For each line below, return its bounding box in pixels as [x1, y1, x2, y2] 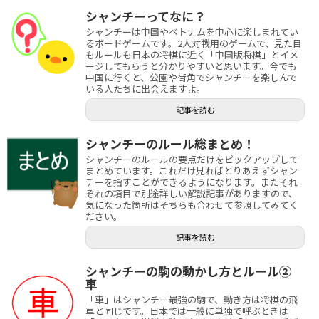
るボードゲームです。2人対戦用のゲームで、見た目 [85, 36, 302, 50]
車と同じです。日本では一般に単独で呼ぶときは [85, 304, 288, 318]
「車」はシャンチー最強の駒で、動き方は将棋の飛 [85, 293, 298, 306]
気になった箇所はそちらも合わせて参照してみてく [85, 198, 298, 211]
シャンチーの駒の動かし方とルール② [85, 262, 303, 280]
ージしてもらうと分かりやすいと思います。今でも [85, 59, 297, 73]
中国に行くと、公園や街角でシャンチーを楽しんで [85, 70, 297, 84]
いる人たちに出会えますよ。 [85, 82, 206, 95]
